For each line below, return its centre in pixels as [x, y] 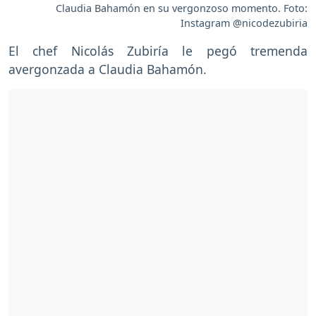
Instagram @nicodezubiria [244, 23]
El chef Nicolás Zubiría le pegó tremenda [158, 50]
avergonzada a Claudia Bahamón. [108, 69]
